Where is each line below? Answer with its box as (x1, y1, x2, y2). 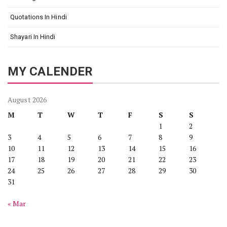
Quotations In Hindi (10, 13, 67, 21)
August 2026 (8, 95, 47, 104)
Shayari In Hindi (10, 33, 56, 41)
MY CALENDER (8, 64, 93, 79)
